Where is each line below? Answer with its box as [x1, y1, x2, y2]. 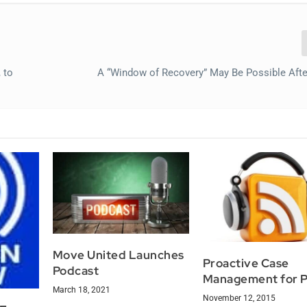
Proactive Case [202, 256, 289, 271]
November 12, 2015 [202, 293, 275, 304]
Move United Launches [52, 247, 184, 263]
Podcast [52, 263, 99, 279]
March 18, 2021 [52, 285, 110, 295]
